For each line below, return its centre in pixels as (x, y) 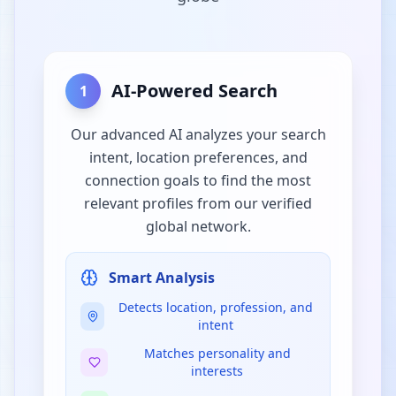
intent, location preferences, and (198, 157)
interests (217, 370)
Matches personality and (217, 353)
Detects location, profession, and (215, 307)
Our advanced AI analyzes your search (198, 134)
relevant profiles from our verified (198, 203)
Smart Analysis (162, 277)
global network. (198, 226)
